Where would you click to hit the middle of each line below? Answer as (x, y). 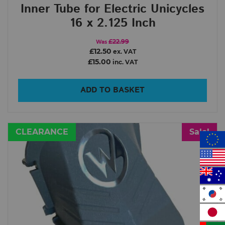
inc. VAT (124, 63)
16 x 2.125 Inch (113, 23)
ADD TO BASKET (113, 90)
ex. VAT (124, 52)
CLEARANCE (42, 132)
